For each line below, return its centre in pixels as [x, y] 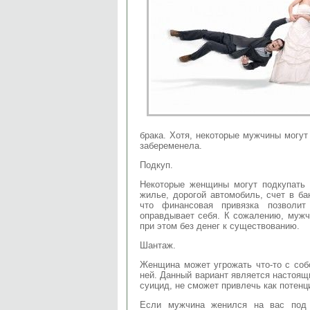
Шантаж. [158, 245]
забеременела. [171, 145]
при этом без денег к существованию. [220, 226]
